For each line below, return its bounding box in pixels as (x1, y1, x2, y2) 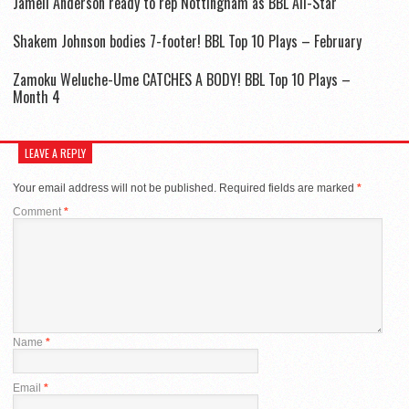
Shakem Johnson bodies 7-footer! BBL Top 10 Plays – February (13, 29, 362, 52)
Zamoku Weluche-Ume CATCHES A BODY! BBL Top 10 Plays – (13, 68, 351, 90)
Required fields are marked (219, 181, 357, 194)
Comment (13, 204, 64, 218)
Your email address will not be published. (13, 181, 216, 194)
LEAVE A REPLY (25, 144, 86, 161)
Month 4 (13, 85, 60, 108)
